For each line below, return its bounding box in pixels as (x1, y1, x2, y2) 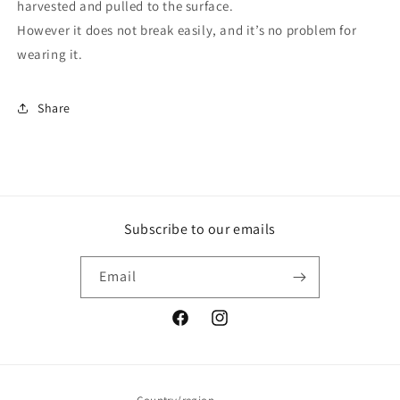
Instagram (209, 319, 269, 336)
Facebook (170, 319, 226, 336)
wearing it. (17, 46, 83, 63)
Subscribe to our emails (124, 220, 276, 239)
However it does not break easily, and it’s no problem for (17, 21, 357, 39)
